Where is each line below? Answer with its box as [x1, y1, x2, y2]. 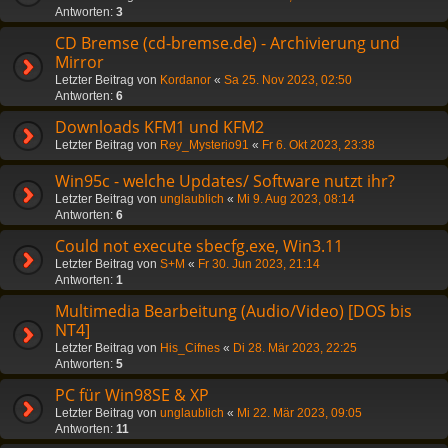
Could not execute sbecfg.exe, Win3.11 [55, 234, 343, 257]
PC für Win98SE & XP [55, 383, 209, 406]
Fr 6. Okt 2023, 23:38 [262, 137, 375, 152]
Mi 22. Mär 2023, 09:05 [237, 405, 362, 420]
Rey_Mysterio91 [160, 137, 249, 152]
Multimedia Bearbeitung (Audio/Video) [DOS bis [55, 299, 412, 322]
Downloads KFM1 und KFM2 [55, 115, 264, 138]
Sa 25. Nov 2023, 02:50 [224, 72, 352, 87]
